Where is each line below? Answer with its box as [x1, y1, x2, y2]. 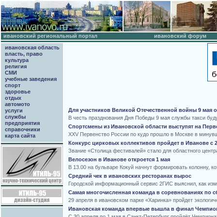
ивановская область [5, 45, 60, 50]
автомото [5, 101, 30, 107]
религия [5, 63, 27, 69]
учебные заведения [5, 76, 57, 82]
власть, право [5, 51, 43, 57]
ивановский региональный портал [3, 33, 97, 39]
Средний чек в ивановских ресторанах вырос [68, 172, 191, 179]
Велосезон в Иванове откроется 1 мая [68, 156, 170, 162]
